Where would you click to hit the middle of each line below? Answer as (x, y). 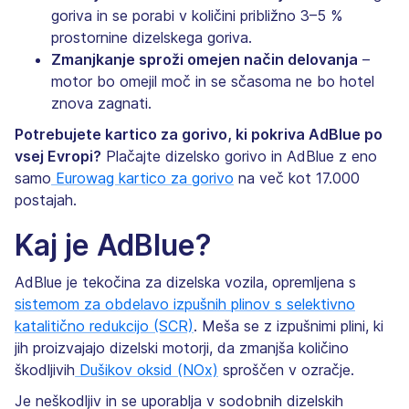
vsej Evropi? (58, 156)
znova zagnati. (101, 103)
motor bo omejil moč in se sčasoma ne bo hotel (213, 81)
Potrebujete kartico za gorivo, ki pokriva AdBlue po (199, 134)
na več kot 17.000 (297, 178)
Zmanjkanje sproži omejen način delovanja (204, 59)
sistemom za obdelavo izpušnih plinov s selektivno (185, 304)
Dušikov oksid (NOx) (147, 369)
